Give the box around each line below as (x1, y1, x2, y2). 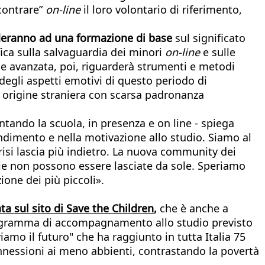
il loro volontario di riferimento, (83, 2, 242, 17)
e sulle (203, 44, 235, 59)
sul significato (175, 30, 245, 45)
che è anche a (160, 201, 228, 215)
